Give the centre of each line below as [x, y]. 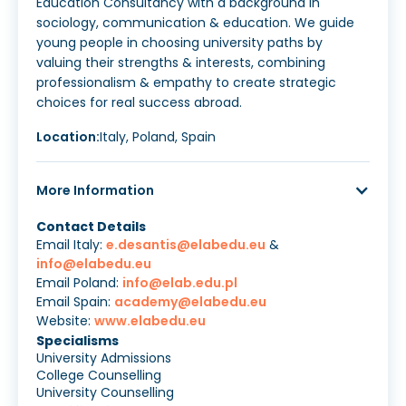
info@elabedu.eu [94, 264]
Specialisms [77, 341]
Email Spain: [75, 302]
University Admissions [104, 358]
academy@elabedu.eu [190, 302]
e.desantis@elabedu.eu [186, 245]
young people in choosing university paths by [179, 43]
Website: [65, 321]
